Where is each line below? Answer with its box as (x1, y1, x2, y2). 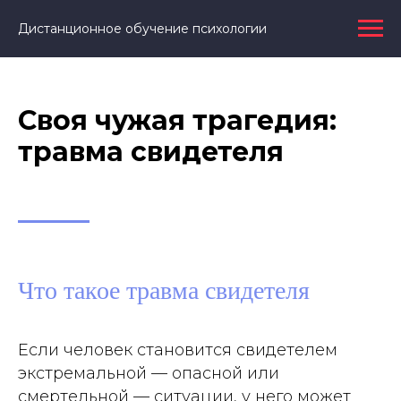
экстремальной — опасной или (18, 363, 279, 383)
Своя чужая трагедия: (18, 104, 337, 137)
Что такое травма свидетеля (18, 277, 310, 304)
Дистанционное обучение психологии (18, 21, 267, 37)
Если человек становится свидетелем (18, 340, 337, 360)
